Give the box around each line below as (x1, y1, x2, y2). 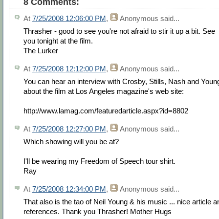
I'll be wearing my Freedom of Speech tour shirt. (23, 157, 175, 166)
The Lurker (23, 46, 58, 55)
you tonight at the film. (23, 37, 93, 45)
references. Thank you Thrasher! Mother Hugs (23, 207, 172, 216)
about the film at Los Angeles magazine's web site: (23, 87, 184, 96)
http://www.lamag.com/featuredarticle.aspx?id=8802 (23, 107, 188, 115)
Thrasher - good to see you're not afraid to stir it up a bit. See (23, 27, 215, 36)
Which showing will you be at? (23, 137, 119, 146)
